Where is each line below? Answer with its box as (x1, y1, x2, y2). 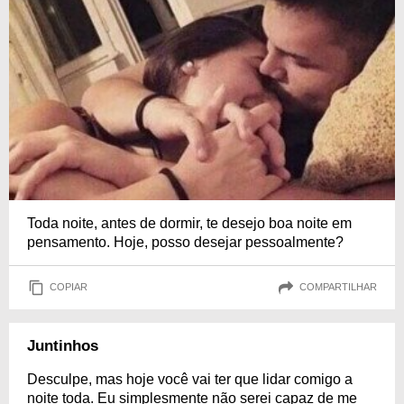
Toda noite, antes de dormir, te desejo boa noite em (27, 215, 352, 231)
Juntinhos (27, 336, 98, 354)
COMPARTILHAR (299, 281, 377, 293)
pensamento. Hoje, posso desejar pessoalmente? (27, 234, 344, 250)
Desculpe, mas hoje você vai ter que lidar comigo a (27, 371, 353, 387)
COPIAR (50, 281, 87, 293)
